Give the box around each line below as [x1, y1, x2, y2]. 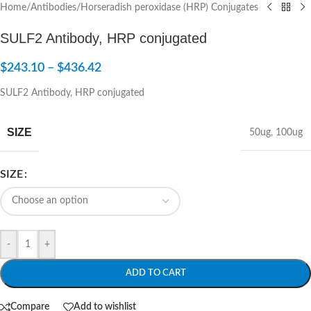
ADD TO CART [125, 268, 186, 278]
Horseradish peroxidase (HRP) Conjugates [81, 2, 258, 12]
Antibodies [31, 2, 76, 12]
